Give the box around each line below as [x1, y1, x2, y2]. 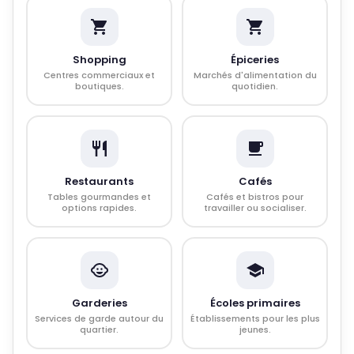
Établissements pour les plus [190, 312, 320, 325]
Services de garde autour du [35, 312, 164, 325]
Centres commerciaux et [43, 69, 155, 81]
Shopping [72, 52, 126, 67]
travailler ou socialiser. [203, 201, 307, 214]
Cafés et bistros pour [206, 190, 303, 203]
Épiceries [231, 52, 279, 67]
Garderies [71, 296, 127, 311]
